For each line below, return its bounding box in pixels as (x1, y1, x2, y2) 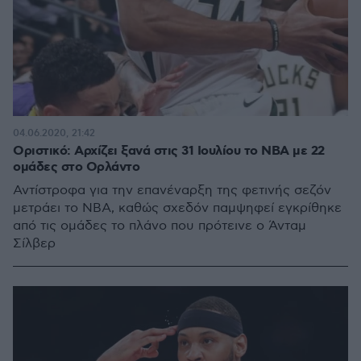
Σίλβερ (13, 236, 56, 251)
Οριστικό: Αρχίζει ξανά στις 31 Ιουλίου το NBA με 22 (13, 143, 325, 160)
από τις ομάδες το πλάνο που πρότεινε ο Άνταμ (13, 218, 306, 234)
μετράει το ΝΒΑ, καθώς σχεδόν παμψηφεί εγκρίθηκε (13, 201, 342, 216)
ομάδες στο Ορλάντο (13, 159, 139, 176)
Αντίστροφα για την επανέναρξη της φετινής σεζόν (13, 183, 331, 198)
